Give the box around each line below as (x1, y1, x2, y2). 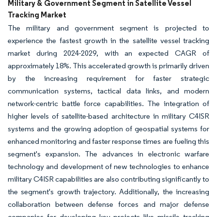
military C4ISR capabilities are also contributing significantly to (8, 174, 209, 184)
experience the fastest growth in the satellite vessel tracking (8, 36, 209, 46)
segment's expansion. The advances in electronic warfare (8, 149, 209, 159)
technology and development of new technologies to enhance (8, 162, 209, 171)
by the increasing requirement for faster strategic (8, 74, 209, 83)
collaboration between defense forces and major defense (8, 200, 209, 209)
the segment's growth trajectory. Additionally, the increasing (8, 187, 209, 197)
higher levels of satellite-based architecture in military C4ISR (8, 111, 209, 121)
